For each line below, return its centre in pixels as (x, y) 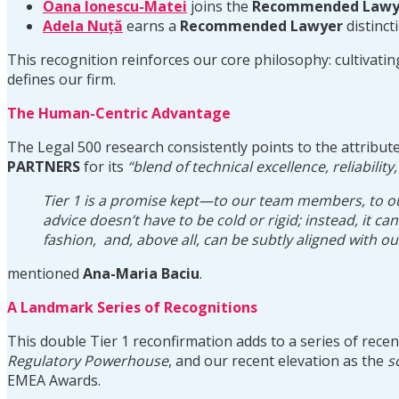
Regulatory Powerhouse (88, 360)
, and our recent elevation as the (278, 360)
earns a (151, 25)
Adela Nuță (83, 25)
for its (102, 166)
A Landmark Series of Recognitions (132, 307)
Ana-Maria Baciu (141, 273)
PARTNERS (44, 166)
